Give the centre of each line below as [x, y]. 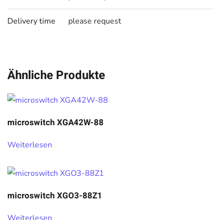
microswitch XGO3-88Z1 [55, 196]
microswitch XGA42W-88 [55, 123]
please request [95, 21]
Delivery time [31, 21]
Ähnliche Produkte [56, 75]
